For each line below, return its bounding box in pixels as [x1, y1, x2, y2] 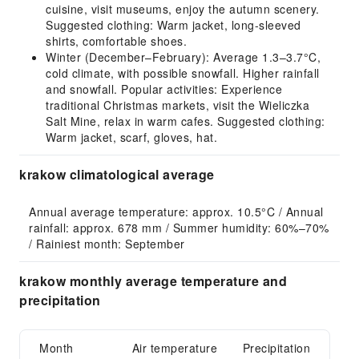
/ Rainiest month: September [29, 236, 185, 252]
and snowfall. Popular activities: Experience [46, 81, 282, 97]
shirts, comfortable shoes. [46, 33, 187, 49]
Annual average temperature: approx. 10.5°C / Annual [29, 204, 324, 220]
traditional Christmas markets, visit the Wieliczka [46, 97, 309, 113]
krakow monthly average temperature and [19, 272, 287, 290]
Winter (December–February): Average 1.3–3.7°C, [46, 49, 321, 65]
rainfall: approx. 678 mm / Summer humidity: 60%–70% [29, 220, 329, 236]
